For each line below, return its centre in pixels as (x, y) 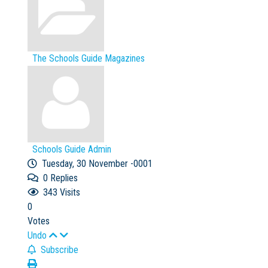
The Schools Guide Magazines (89, 58)
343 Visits (59, 192)
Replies (63, 178)
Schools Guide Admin (72, 149)
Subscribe (57, 249)
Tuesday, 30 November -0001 (95, 163)
